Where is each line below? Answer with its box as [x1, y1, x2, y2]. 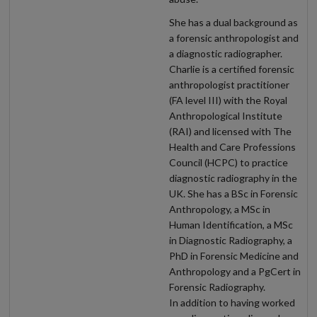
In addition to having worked [169, 296, 295, 309]
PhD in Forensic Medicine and [169, 250, 299, 263]
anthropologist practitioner [169, 79, 289, 91]
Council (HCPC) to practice [169, 156, 288, 169]
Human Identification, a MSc [169, 219, 293, 231]
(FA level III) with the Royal [169, 94, 287, 107]
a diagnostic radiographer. [169, 47, 282, 60]
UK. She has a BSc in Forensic [169, 188, 298, 200]
